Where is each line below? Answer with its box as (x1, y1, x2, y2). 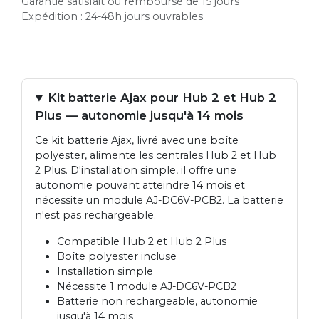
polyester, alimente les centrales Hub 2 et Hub (35, 149, 277, 162)
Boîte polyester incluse (56, 250, 177, 263)
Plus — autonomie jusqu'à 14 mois (35, 108, 244, 123)
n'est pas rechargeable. (35, 209, 157, 222)
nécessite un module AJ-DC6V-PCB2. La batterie (35, 194, 284, 207)
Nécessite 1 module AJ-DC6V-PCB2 (56, 280, 236, 293)
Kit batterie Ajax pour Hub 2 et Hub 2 (48, 90, 277, 105)
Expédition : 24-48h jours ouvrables (21, 9, 204, 23)
